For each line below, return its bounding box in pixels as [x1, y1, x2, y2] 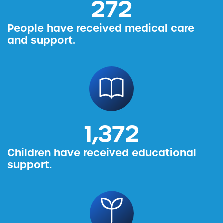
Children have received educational [7, 146, 196, 160]
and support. [7, 33, 75, 47]
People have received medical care [7, 21, 194, 35]
